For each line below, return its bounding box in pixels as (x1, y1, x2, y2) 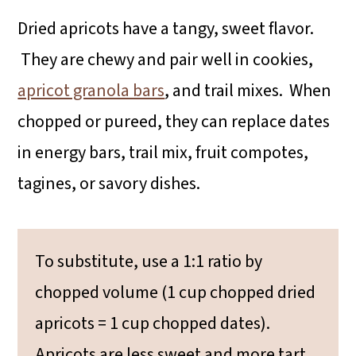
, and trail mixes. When (164, 77, 332, 103)
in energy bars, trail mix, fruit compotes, (17, 139, 309, 165)
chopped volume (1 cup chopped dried (35, 279, 316, 305)
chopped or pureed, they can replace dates (17, 108, 331, 134)
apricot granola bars (17, 77, 165, 103)
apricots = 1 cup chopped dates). (35, 310, 271, 336)
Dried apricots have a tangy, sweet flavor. (17, 15, 315, 41)
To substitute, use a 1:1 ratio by (35, 248, 263, 274)
